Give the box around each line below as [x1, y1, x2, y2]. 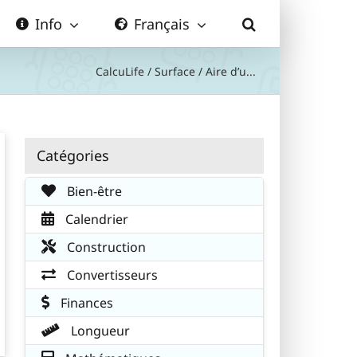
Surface [155, 63, 195, 79]
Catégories [37, 145, 109, 165]
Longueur [68, 321, 130, 339]
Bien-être [64, 182, 122, 200]
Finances [57, 293, 113, 312]
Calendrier [62, 210, 128, 228]
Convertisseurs [64, 265, 158, 284]
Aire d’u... [206, 63, 256, 79]
